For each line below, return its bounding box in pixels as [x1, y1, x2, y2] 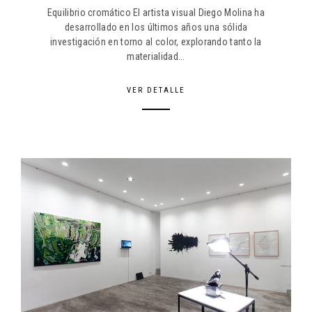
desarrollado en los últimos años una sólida [64, 22, 248, 33]
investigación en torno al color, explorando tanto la [50, 36, 262, 48]
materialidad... [127, 51, 185, 63]
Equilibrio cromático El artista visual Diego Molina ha [47, 7, 265, 19]
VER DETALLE [127, 86, 185, 95]
